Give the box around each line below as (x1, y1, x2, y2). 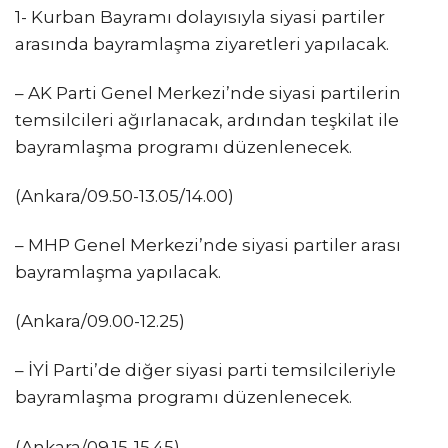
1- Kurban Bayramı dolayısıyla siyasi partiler (15, 6, 385, 27)
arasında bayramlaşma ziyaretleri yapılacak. (15, 33, 389, 54)
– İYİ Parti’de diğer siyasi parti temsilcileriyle (15, 360, 396, 381)
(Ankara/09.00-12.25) (15, 311, 185, 332)
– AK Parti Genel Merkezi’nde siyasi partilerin (15, 83, 401, 104)
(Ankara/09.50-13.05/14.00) (15, 186, 234, 207)
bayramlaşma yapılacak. (15, 262, 221, 283)
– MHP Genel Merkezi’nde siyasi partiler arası (15, 235, 401, 256)
